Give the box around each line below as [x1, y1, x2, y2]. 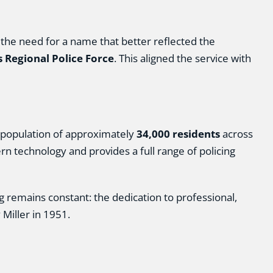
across [219, 127, 253, 141]
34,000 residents [136, 127, 220, 141]
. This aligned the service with [113, 51, 251, 65]
